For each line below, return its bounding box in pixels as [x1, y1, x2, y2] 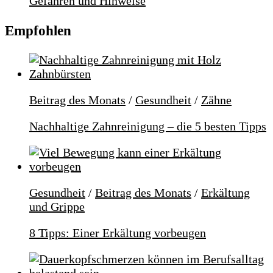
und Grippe [29, 200, 85, 214]
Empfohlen [5, 22, 71, 38]
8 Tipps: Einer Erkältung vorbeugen [29, 226, 206, 240]
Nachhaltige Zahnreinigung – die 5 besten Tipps [29, 119, 266, 133]
